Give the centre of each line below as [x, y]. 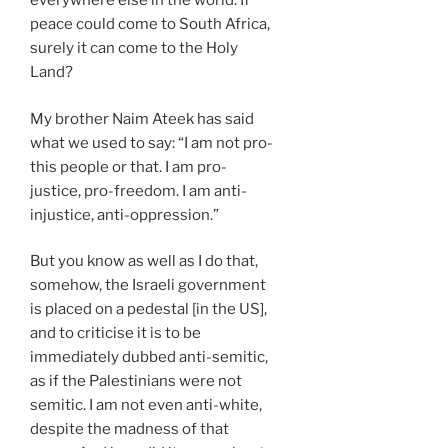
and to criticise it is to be [115, 333]
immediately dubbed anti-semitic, [149, 357]
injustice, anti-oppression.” [124, 214]
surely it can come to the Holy [134, 48]
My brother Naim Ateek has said [142, 118]
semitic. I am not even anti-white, [146, 405]
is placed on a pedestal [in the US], [148, 309]
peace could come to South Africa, [150, 24]
